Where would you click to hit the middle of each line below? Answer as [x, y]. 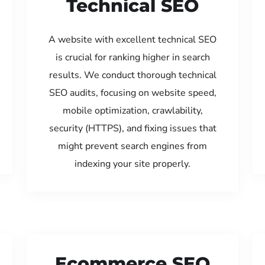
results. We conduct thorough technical [132, 75]
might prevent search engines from [132, 146]
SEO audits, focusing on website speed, [132, 93]
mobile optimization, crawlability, [132, 111]
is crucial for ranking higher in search [132, 57]
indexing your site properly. [132, 164]
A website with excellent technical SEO [132, 40]
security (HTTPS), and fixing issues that [132, 128]
